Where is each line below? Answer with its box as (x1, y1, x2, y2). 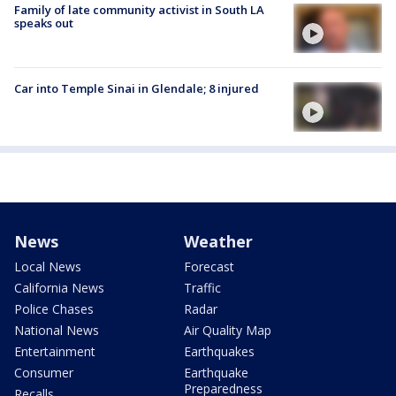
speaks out (14, 14, 73, 31)
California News (14, 279, 104, 297)
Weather (184, 231, 253, 253)
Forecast (184, 258, 234, 276)
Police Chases (14, 301, 94, 318)
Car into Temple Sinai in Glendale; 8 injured (14, 80, 259, 96)
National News (14, 322, 99, 339)
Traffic (184, 279, 221, 297)
